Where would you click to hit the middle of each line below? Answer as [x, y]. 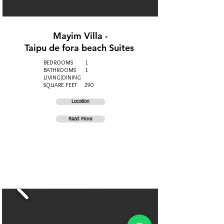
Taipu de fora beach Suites [80, 48]
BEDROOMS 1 [65, 62]
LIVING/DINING [62, 77]
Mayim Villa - [80, 36]
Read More [80, 119]
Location [80, 101]
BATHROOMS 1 [65, 70]
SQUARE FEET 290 [68, 85]
